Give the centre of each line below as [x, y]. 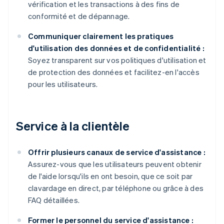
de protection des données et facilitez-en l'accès [114, 72]
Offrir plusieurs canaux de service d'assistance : [117, 152]
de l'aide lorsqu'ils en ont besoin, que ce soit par [110, 176]
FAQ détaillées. [54, 200]
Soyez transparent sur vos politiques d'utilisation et [117, 60]
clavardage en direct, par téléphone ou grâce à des [116, 188]
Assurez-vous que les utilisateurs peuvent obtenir [115, 164]
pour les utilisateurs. [63, 84]
